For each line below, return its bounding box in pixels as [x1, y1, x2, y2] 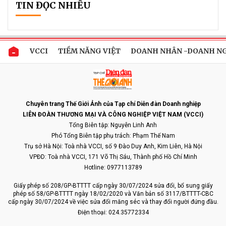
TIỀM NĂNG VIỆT [58, 46, 121, 55]
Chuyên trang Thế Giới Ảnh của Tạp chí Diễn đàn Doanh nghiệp [25, 100, 201, 107]
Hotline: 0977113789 [84, 163, 142, 171]
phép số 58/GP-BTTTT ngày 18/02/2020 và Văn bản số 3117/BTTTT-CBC [13, 190, 213, 197]
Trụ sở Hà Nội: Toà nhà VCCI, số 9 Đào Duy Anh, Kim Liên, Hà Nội [24, 142, 202, 150]
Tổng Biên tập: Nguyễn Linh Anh [69, 121, 157, 129]
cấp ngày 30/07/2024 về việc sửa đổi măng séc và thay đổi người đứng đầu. [8, 198, 218, 205]
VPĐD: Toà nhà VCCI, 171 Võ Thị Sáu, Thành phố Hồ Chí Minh [29, 153, 197, 160]
